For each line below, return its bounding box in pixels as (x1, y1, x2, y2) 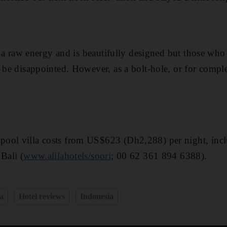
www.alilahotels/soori (23, 150, 111, 161)
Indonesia (80, 192, 114, 201)
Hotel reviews (19, 192, 65, 201)
